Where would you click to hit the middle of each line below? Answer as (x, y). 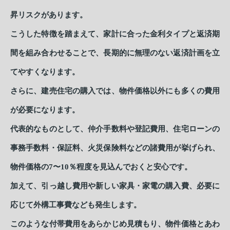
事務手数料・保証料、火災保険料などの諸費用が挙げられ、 (115, 148)
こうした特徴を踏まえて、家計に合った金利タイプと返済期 (115, 34)
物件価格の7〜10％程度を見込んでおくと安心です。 (101, 167)
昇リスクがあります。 (49, 15)
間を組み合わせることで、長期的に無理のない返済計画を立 (115, 53)
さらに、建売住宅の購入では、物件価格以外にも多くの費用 (115, 91)
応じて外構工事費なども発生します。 (76, 205)
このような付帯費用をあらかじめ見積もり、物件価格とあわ (115, 224)
